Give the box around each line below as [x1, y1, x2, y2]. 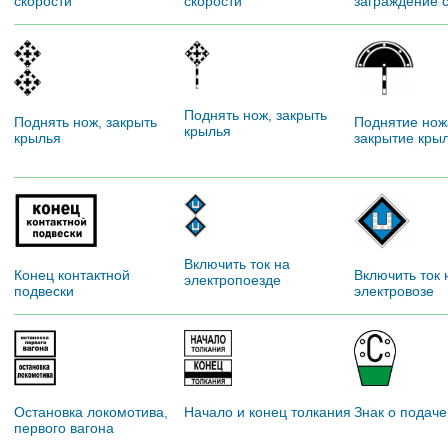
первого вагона [14, 419, 114, 436]
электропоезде [184, 272, 281, 289]
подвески [14, 282, 74, 299]
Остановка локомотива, [14, 403, 168, 420]
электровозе [354, 282, 434, 299]
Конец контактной [14, 266, 130, 283]
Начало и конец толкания [184, 403, 351, 420]
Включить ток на [184, 256, 290, 273]
